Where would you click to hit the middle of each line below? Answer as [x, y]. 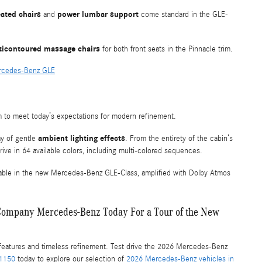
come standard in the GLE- [183, 14]
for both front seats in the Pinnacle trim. [166, 49]
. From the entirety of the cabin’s [179, 139]
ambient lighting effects [82, 138]
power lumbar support [98, 14]
